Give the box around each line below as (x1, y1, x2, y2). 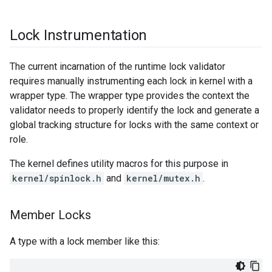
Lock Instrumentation (10, 27, 148, 44)
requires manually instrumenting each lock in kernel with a (10, 75, 253, 87)
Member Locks (10, 208, 91, 223)
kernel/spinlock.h (12, 172, 101, 185)
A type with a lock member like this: (10, 236, 160, 248)
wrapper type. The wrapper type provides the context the (10, 90, 250, 102)
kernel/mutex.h (126, 172, 200, 185)
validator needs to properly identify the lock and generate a (10, 104, 259, 117)
